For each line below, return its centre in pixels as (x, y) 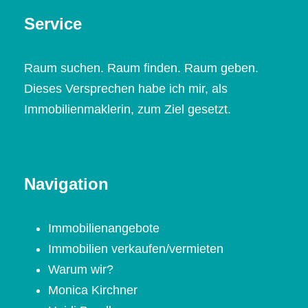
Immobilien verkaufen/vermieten (136, 249)
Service (53, 24)
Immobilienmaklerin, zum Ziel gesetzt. (128, 110)
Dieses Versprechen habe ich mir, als (126, 89)
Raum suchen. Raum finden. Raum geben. (141, 68)
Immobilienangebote (104, 229)
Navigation (66, 184)
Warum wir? (81, 270)
